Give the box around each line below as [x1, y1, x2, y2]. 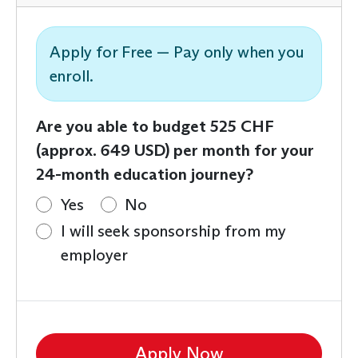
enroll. [50, 66, 93, 86]
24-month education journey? [36, 164, 253, 184]
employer [60, 245, 128, 265]
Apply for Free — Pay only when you [50, 42, 304, 62]
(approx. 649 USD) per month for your [36, 140, 314, 160]
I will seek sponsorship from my [60, 221, 286, 241]
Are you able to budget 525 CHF [36, 116, 274, 136]
